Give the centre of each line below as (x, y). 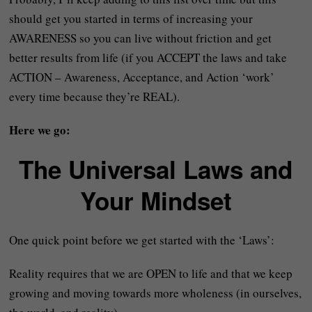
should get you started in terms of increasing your (131, 18)
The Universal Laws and (156, 169)
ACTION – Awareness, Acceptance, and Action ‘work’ (142, 77)
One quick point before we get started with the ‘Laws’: (142, 240)
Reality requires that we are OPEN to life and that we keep (151, 273)
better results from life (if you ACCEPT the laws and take (148, 57)
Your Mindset (156, 200)
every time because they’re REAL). (95, 96)
